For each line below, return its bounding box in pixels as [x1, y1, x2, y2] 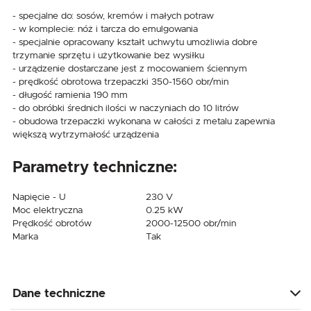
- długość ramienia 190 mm [12, 90, 128, 100]
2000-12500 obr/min [146, 218, 236, 228]
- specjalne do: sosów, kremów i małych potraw [12, 10, 214, 21]
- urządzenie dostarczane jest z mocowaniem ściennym [12, 63, 247, 74]
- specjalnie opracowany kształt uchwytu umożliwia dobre [12, 37, 258, 47]
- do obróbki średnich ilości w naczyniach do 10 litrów [12, 103, 239, 113]
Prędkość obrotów [12, 218, 92, 228]
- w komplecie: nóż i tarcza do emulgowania [12, 24, 198, 34]
